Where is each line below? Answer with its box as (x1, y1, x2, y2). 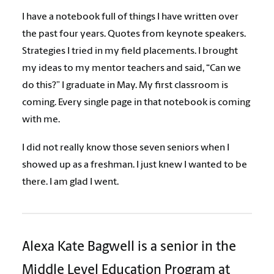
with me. (22, 115, 60, 125)
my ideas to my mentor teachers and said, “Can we (22, 64, 241, 73)
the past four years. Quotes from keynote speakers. (22, 29, 246, 39)
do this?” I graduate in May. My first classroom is (22, 81, 228, 91)
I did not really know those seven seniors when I (22, 143, 229, 153)
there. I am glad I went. (22, 177, 119, 187)
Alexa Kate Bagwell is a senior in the (22, 240, 236, 254)
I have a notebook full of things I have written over (22, 12, 239, 22)
